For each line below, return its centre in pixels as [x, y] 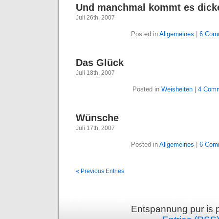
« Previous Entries [100, 171]
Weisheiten [177, 89]
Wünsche [97, 118]
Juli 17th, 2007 [95, 128]
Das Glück [100, 63]
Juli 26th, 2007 [95, 18]
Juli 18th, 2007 [95, 73]
